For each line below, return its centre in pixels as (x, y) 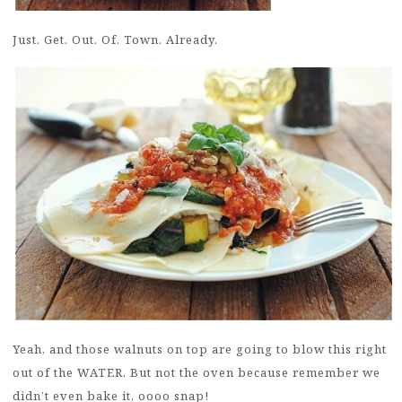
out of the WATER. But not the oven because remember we (197, 372)
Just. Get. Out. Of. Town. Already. (115, 39)
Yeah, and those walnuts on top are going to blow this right (200, 349)
